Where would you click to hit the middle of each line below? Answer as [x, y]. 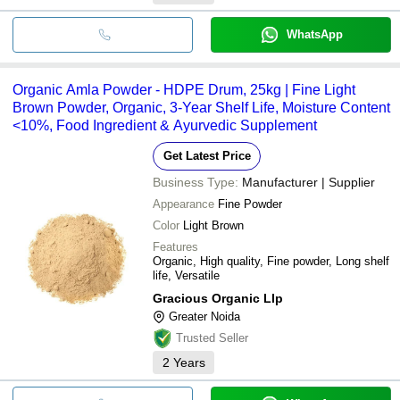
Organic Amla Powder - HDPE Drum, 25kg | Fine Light [184, 89]
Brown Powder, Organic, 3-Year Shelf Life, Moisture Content [201, 107]
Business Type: [196, 182]
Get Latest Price [207, 155]
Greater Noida [204, 316]
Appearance [183, 204]
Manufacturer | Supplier [308, 182]
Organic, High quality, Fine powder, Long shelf [271, 261]
